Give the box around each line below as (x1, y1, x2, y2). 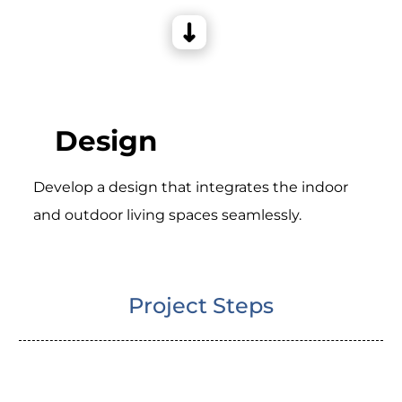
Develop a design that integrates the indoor (32, 179, 348, 196)
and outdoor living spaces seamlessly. (32, 206, 301, 223)
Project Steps (128, 292, 274, 319)
